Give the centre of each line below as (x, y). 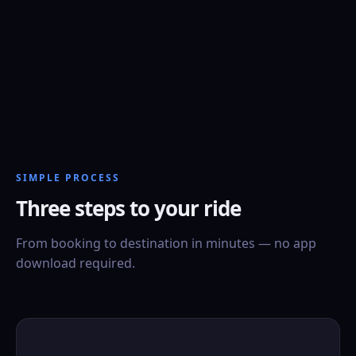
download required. (75, 263)
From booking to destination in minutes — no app (166, 244)
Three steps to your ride (128, 209)
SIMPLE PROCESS (68, 178)
